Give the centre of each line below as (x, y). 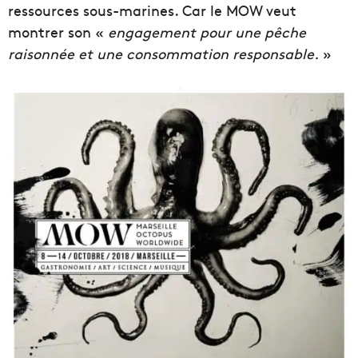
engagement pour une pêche (207, 32)
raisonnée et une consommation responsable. (163, 53)
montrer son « (58, 32)
